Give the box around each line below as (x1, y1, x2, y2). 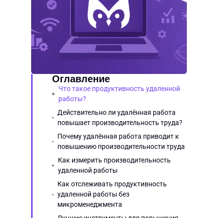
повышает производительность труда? (57, 119, 183, 127)
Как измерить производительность (58, 156, 171, 164)
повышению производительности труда (57, 143, 185, 150)
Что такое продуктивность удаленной (58, 85, 181, 92)
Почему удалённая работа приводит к (57, 132, 180, 140)
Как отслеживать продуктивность (57, 180, 167, 188)
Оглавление (52, 73, 110, 85)
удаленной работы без (57, 190, 130, 198)
